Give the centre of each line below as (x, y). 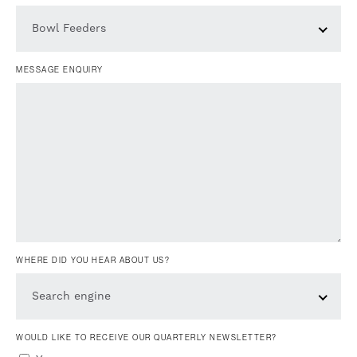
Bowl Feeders (69, 28)
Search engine (71, 296)
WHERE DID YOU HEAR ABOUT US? (93, 260)
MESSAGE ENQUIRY (60, 69)
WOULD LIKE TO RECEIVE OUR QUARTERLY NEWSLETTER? (147, 337)
